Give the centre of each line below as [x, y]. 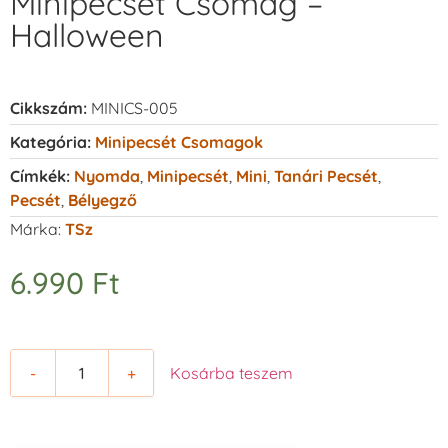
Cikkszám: [50, 107]
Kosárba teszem [231, 373]
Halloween [87, 34]
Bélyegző [102, 199]
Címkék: [40, 175]
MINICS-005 [134, 107]
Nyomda [107, 175]
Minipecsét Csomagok [179, 141]
